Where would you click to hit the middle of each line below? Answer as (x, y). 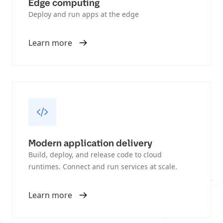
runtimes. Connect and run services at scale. (103, 167)
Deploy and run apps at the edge (84, 14)
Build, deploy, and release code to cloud (95, 155)
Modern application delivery (90, 143)
